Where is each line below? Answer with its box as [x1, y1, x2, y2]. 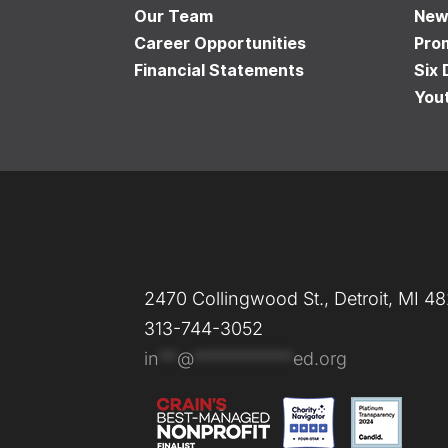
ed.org [293, 348, 348, 370]
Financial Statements [134, 60, 305, 81]
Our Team [134, 6, 214, 27]
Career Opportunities [134, 33, 307, 54]
